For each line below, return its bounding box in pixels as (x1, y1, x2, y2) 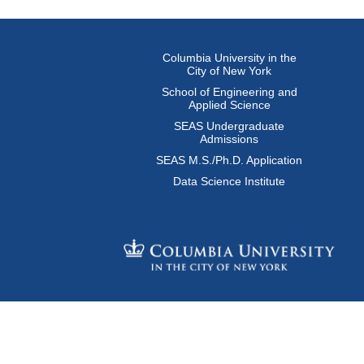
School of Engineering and (161, 85, 297, 98)
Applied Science (188, 98, 271, 111)
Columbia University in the (162, 51, 297, 64)
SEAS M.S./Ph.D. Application (156, 154, 302, 167)
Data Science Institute (173, 175, 285, 188)
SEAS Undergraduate (174, 119, 284, 132)
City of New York (187, 64, 271, 77)
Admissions (200, 132, 258, 145)
